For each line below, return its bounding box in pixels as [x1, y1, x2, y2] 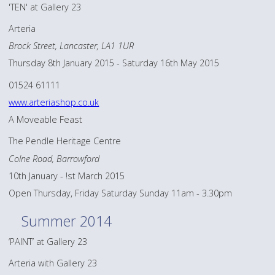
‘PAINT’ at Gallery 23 [9, 235, 88, 247]
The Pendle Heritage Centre [9, 135, 122, 147]
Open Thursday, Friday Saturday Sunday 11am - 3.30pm [9, 187, 233, 199]
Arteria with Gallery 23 [9, 257, 98, 269]
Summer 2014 [21, 211, 112, 231]
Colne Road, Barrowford [9, 152, 100, 165]
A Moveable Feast [9, 114, 83, 126]
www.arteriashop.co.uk [9, 96, 99, 108]
